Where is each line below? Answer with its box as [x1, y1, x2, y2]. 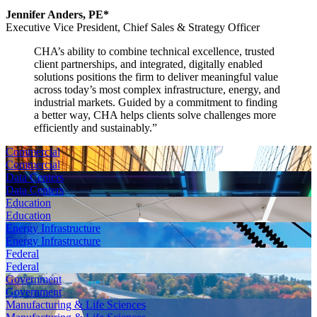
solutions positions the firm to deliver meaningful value [34, 70, 278, 83]
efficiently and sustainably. [34, 121, 152, 134]
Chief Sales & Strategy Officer [120, 21, 260, 33]
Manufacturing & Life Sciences [6, 298, 146, 311]
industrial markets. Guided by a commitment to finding [34, 96, 277, 108]
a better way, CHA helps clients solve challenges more [34, 108, 276, 121]
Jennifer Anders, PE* [6, 8, 109, 21]
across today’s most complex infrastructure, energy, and [34, 83, 280, 96]
